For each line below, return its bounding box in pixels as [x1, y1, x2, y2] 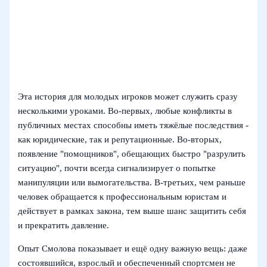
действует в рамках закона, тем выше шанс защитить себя [18, 206, 247, 216]
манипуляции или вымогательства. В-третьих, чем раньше [18, 178, 246, 188]
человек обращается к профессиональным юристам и [18, 192, 227, 202]
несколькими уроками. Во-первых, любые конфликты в [18, 106, 232, 116]
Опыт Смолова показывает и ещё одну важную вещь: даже [18, 244, 248, 254]
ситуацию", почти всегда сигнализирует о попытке [18, 163, 216, 173]
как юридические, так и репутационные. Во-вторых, [18, 135, 222, 145]
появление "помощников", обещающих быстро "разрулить [18, 149, 246, 159]
